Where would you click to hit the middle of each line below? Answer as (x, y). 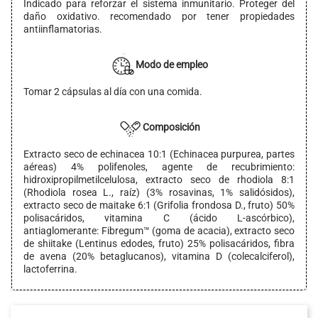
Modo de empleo (171, 65)
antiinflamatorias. (63, 29)
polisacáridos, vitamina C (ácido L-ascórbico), (159, 218)
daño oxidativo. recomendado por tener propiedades (159, 17)
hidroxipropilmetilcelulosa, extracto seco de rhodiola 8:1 (159, 180)
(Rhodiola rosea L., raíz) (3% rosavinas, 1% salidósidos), (159, 193)
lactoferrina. (50, 269)
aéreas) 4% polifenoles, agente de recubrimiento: (159, 167)
